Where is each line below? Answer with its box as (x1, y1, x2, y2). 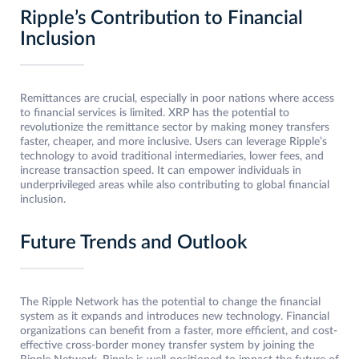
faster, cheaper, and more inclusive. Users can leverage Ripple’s (20, 136, 327, 148)
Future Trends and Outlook (20, 233, 248, 253)
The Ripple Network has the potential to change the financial (20, 296, 321, 309)
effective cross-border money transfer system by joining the (20, 340, 314, 352)
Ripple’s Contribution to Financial (20, 9, 303, 29)
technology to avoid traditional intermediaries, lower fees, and (20, 151, 324, 163)
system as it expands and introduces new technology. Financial (20, 311, 329, 323)
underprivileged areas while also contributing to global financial (20, 179, 329, 192)
